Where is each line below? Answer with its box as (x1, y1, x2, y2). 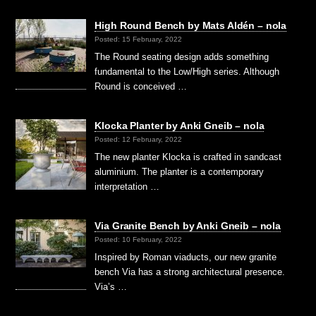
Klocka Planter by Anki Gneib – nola (95, 120, 265, 132)
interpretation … (95, 181, 160, 193)
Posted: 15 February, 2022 (95, 35, 183, 44)
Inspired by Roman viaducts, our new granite (95, 252, 277, 263)
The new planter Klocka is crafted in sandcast (95, 152, 282, 163)
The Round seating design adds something (95, 51, 269, 63)
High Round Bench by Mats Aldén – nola (95, 20, 287, 32)
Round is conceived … (95, 81, 188, 92)
